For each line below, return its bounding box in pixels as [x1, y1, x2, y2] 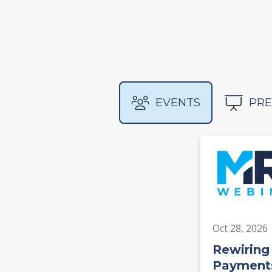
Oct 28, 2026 [212, 222, 268, 236]
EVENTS [155, 95, 200, 109]
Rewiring [212, 242, 270, 257]
